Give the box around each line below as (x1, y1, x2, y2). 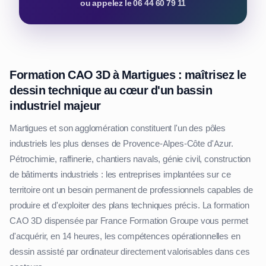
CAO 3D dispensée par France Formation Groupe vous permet (9, 215, 249, 227)
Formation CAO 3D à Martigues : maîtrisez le (9, 67, 246, 83)
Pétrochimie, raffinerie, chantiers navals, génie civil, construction (9, 153, 251, 166)
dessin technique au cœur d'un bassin (9, 83, 212, 99)
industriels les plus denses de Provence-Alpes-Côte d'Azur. (9, 138, 233, 150)
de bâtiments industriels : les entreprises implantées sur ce (9, 169, 231, 181)
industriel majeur (9, 98, 101, 114)
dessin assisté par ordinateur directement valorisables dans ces (9, 246, 250, 258)
